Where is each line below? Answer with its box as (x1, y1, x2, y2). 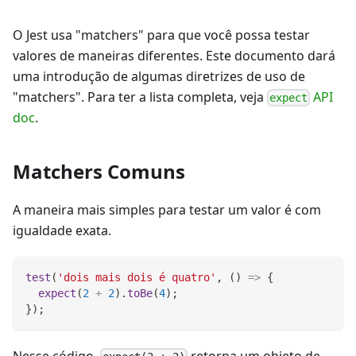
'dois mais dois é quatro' (57, 271, 216, 284)
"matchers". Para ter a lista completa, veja (13, 87, 267, 106)
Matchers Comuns (13, 158, 185, 185)
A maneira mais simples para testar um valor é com (13, 201, 321, 219)
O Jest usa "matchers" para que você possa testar (13, 25, 310, 44)
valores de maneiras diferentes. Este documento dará (13, 46, 335, 64)
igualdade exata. (13, 222, 111, 240)
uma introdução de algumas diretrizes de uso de (13, 67, 305, 85)
